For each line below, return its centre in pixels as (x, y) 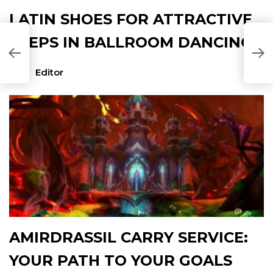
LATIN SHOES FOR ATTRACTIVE (131, 19)
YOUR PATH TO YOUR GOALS (121, 261)
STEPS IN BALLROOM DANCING (131, 42)
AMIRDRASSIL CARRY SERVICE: (129, 237)
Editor (49, 72)
